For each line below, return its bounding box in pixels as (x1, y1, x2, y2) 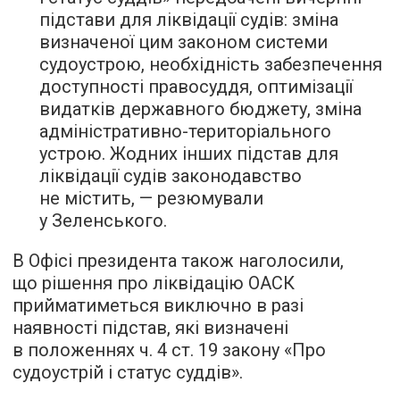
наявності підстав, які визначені (12, 317, 288, 338)
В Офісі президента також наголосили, (12, 250, 344, 271)
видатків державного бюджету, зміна (39, 98, 362, 120)
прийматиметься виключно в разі (12, 295, 304, 316)
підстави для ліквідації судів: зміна (39, 9, 338, 30)
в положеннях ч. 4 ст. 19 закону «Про (12, 339, 326, 361)
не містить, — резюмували (39, 187, 263, 209)
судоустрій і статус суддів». (12, 362, 243, 383)
